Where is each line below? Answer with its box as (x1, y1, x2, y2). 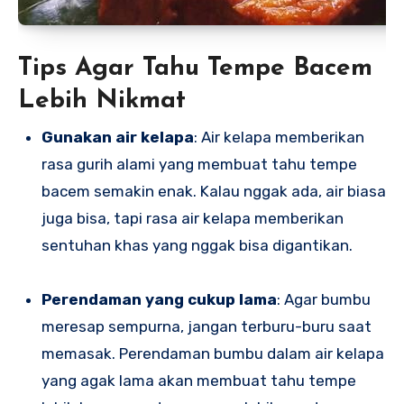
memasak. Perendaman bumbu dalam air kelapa (41, 344, 384, 363)
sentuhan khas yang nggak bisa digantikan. (41, 235, 353, 254)
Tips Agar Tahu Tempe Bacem (18, 56, 372, 82)
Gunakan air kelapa (52, 127, 194, 146)
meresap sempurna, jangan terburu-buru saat (41, 317, 372, 335)
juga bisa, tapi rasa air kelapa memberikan (41, 208, 344, 227)
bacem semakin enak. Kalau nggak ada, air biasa (41, 181, 386, 200)
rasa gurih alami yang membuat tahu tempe (41, 154, 357, 173)
